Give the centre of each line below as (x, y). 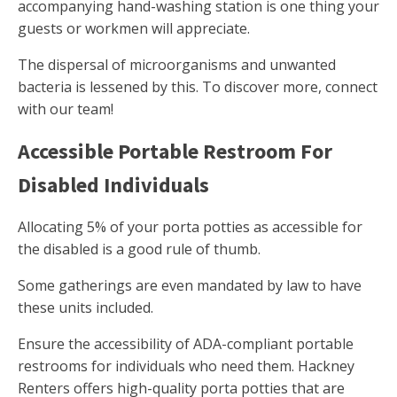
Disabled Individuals (113, 185)
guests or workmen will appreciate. (134, 29)
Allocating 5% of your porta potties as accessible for (190, 227)
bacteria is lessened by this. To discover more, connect (198, 87)
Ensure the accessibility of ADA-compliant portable (186, 344)
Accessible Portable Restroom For (175, 152)
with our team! (66, 109)
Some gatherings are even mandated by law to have (190, 286)
